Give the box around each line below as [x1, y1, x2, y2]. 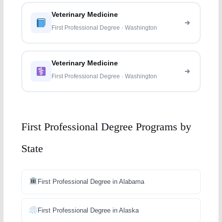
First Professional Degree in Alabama [37, 177, 144, 185]
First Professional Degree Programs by [21, 120, 191, 133]
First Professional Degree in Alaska [37, 206, 139, 214]
